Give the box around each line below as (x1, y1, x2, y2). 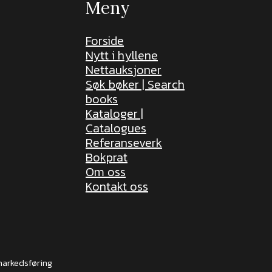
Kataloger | (86, 104, 143, 123)
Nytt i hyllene (86, 46, 158, 64)
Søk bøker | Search (86, 75, 185, 93)
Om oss (86, 163, 126, 181)
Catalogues (86, 119, 146, 137)
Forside (86, 32, 124, 50)
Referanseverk (86, 134, 162, 152)
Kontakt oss (86, 177, 148, 195)
